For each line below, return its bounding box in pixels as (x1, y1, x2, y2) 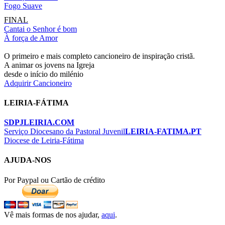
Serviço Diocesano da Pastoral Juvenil (4, 127, 125, 136)
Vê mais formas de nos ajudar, (4, 210, 101, 219)
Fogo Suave (4, 1, 42, 10)
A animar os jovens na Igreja (4, 60, 94, 69)
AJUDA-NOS (4, 156, 51, 165)
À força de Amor (4, 33, 58, 42)
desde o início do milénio (4, 69, 83, 78)
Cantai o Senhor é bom (4, 24, 77, 33)
